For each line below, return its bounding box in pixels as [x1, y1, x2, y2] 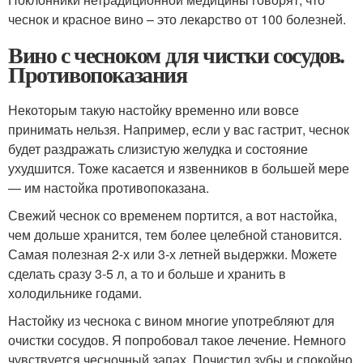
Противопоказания [8, 57, 187, 91]
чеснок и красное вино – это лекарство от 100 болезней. [8, 9, 346, 28]
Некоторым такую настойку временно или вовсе [8, 100, 299, 119]
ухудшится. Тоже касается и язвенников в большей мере [8, 158, 349, 177]
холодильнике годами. [8, 283, 142, 302]
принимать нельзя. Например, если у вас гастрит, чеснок [8, 119, 349, 139]
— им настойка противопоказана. [8, 177, 209, 197]
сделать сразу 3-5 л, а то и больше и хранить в [8, 263, 286, 283]
